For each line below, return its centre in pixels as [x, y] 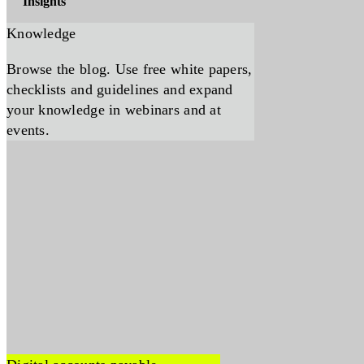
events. [28, 130]
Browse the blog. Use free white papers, [130, 69]
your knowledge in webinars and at [114, 110]
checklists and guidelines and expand [120, 89]
